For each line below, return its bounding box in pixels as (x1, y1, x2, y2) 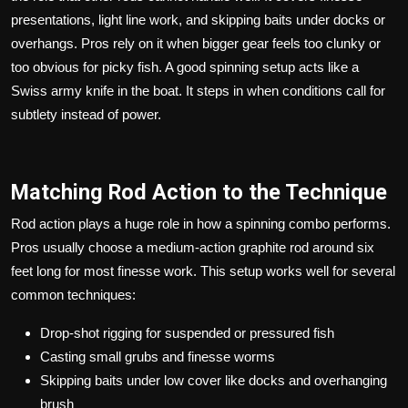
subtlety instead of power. (11, 106, 161, 122)
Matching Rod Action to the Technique (11, 178, 387, 205)
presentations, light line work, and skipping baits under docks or (11, 11, 385, 27)
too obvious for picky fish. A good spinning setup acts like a (11, 58, 359, 75)
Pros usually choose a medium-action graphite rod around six (11, 239, 374, 255)
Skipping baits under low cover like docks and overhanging (40, 372, 387, 388)
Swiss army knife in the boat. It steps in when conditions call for (11, 82, 385, 98)
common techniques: (11, 286, 136, 302)
